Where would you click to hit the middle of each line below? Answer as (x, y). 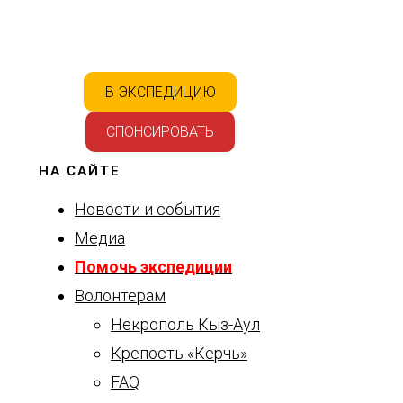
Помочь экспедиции (153, 267)
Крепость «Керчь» (179, 354)
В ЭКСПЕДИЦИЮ (160, 92)
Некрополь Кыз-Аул (185, 325)
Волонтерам (120, 296)
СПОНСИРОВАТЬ (160, 132)
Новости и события (148, 210)
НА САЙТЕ (80, 171)
